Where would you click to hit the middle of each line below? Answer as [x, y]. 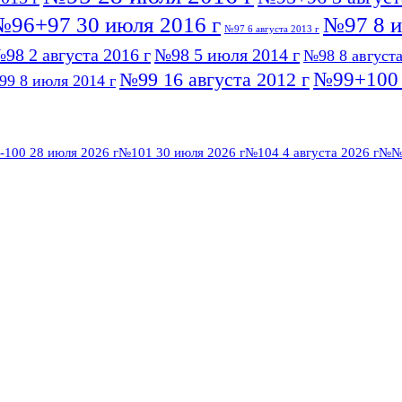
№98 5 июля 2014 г [227, 54]
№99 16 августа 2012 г [214, 79]
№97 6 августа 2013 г [272, 29]
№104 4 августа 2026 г [312, 153]
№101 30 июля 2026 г [182, 153]
